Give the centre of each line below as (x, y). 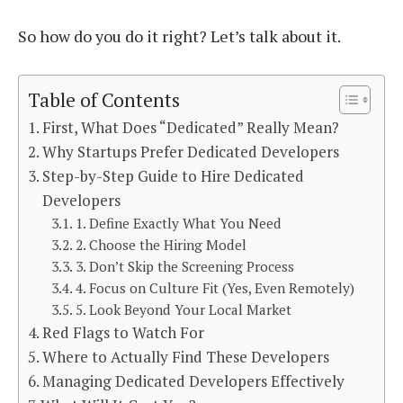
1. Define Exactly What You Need (178, 224)
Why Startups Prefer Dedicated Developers (191, 152)
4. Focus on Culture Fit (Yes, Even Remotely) (215, 288)
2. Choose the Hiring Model (161, 245)
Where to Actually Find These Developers (186, 357)
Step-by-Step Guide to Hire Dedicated (174, 176)
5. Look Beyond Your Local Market (183, 310)
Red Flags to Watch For (124, 333)
